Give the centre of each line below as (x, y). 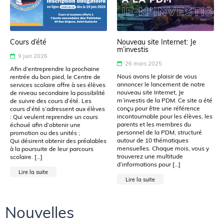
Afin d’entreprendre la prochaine (55, 68)
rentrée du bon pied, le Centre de (55, 76)
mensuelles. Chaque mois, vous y (163, 148)
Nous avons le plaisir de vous (157, 76)
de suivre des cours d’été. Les (51, 100)
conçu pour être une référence (158, 108)
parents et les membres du (154, 124)
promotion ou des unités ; (45, 132)
